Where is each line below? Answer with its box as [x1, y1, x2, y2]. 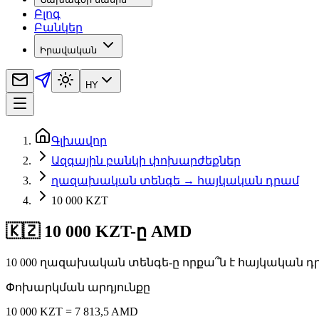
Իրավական [40, 45, 97, 56]
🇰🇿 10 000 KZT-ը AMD [6, 222, 192, 241]
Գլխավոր [51, 135, 107, 147]
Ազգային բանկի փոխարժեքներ [51, 155, 241, 167]
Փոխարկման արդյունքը [6, 281, 150, 294]
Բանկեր [34, 21, 83, 34]
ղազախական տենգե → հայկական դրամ [51, 174, 299, 187]
